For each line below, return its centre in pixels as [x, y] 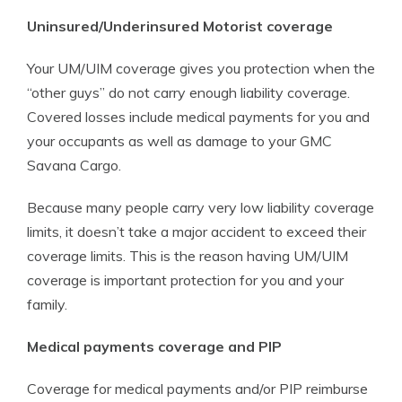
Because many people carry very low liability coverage [201, 207]
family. [47, 304]
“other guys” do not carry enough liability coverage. [188, 92]
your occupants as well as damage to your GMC [179, 141]
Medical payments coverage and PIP [154, 346]
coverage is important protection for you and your [185, 280]
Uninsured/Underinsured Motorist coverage [180, 26]
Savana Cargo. [74, 165]
